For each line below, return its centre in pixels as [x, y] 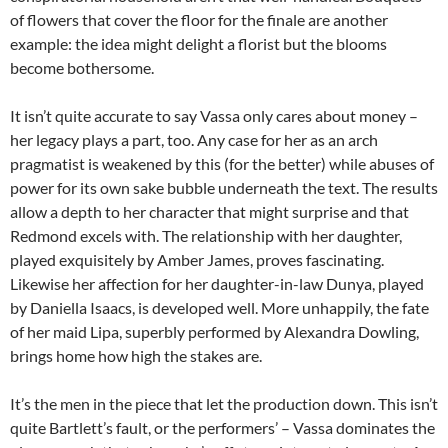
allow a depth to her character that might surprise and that [209, 212]
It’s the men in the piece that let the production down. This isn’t [224, 404]
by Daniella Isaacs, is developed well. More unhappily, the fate [219, 308]
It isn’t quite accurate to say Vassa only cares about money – [214, 116]
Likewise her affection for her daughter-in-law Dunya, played [217, 284]
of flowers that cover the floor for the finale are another [199, 20]
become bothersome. [82, 68]
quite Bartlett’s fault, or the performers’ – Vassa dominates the [222, 428]
